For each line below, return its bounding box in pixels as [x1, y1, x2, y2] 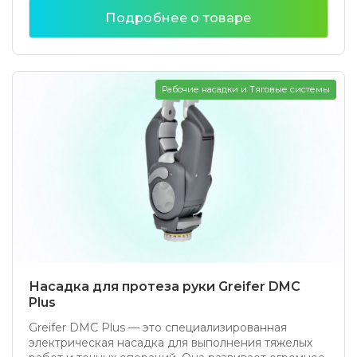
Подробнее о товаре [105, 10, 252, 25]
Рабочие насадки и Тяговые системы [162, 84, 330, 95]
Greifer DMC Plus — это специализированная [29, 320, 287, 335]
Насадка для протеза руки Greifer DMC [29, 279, 300, 294]
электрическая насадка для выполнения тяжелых [29, 335, 312, 350]
